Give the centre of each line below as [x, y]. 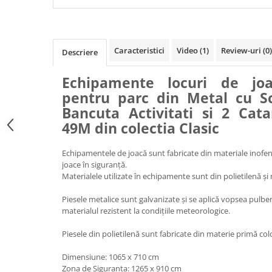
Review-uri [242, 50]
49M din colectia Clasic [141, 128]
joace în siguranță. [95, 164]
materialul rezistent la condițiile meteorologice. [147, 210]
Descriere [80, 52]
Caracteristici [139, 50]
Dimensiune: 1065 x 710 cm [110, 257]
